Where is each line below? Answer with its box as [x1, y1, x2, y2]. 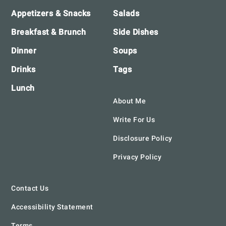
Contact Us [11, 184, 49, 193]
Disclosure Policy [113, 134, 173, 143]
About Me [113, 97, 146, 105]
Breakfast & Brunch [11, 27, 86, 37]
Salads [113, 9, 139, 19]
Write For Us [113, 116, 155, 124]
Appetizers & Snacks [11, 9, 91, 19]
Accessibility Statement [11, 203, 93, 211]
